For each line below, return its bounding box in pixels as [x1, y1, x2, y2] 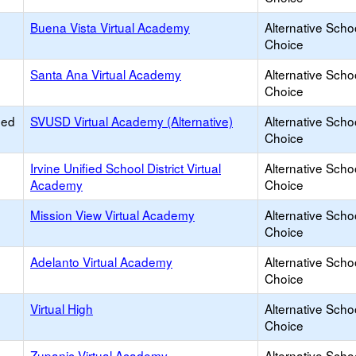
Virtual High [30, 300, 93, 317]
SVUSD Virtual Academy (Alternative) [30, 112, 233, 130]
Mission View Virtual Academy [30, 206, 195, 223]
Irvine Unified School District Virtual [30, 159, 221, 176]
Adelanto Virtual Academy [30, 253, 172, 270]
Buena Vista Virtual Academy [30, 18, 190, 36]
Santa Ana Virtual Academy [30, 65, 181, 83]
